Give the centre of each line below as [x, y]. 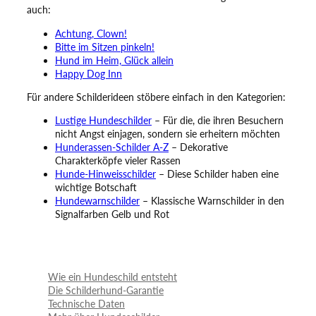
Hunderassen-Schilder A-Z [112, 147]
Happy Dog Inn [89, 73]
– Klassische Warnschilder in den [212, 201]
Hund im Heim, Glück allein [114, 60]
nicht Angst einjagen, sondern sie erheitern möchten [168, 134]
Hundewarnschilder [97, 201]
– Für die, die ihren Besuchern [218, 121]
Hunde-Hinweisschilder [105, 174]
